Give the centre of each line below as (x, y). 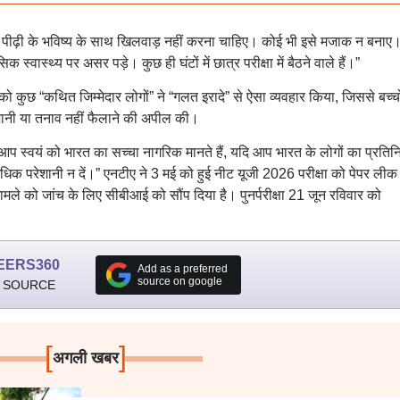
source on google (179, 281)
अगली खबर (86, 358)
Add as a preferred (182, 268)
